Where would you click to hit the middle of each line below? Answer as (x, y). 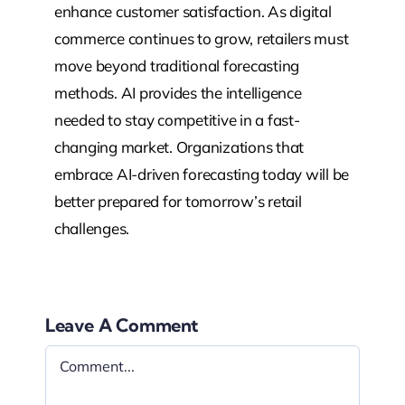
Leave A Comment (121, 325)
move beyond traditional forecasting (177, 66)
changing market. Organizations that (179, 147)
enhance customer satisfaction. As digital (193, 11)
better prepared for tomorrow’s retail (178, 201)
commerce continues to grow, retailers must (201, 38)
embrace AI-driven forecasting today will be (202, 174)
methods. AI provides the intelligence (178, 93)
